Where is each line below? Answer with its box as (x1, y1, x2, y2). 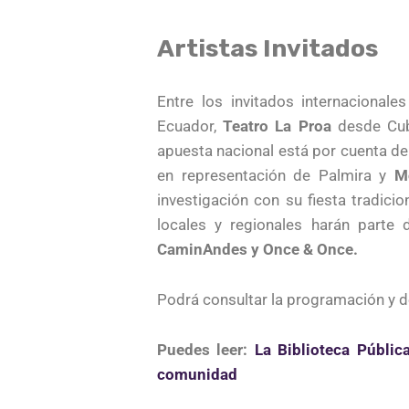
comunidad (157, 364, 237, 383)
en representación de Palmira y (157, 165, 394, 184)
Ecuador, (157, 116, 224, 135)
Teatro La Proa (223, 116, 331, 135)
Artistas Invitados (157, 33, 383, 63)
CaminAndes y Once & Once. (157, 239, 362, 258)
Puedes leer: (157, 340, 255, 359)
